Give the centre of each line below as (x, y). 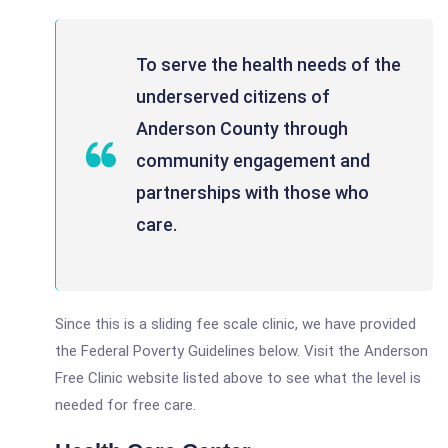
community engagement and (253, 160)
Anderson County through (242, 128)
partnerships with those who (252, 192)
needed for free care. (125, 405)
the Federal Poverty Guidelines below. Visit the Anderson (241, 351)
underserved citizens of (233, 96)
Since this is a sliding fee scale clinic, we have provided (235, 324)
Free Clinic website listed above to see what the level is (238, 378)
